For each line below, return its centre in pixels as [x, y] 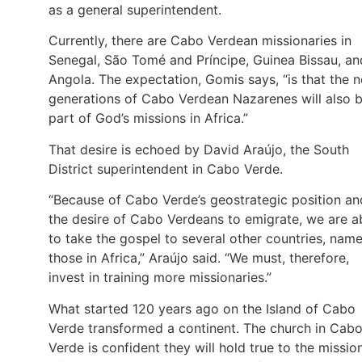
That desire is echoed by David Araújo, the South [199, 149]
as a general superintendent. [135, 10]
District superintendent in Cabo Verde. [166, 168]
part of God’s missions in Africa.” [148, 118]
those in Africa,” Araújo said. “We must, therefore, [199, 258]
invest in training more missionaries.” [160, 278]
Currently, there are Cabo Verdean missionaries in [200, 41]
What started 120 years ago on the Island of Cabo [202, 308]
